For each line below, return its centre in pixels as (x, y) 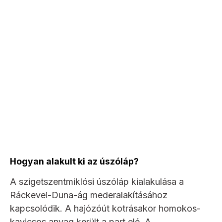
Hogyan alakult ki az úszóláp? (74, 161)
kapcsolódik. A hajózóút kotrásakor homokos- (105, 209)
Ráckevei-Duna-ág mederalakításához (89, 195)
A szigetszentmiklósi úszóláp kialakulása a (97, 182)
